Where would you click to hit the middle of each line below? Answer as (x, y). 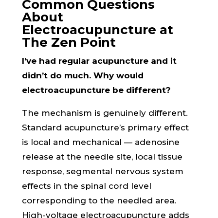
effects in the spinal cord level (86, 186)
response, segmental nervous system (102, 171)
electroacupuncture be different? (96, 90)
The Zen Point (69, 42)
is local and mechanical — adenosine (100, 142)
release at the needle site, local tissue (102, 157)
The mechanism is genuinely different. (105, 113)
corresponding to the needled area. (99, 200)
